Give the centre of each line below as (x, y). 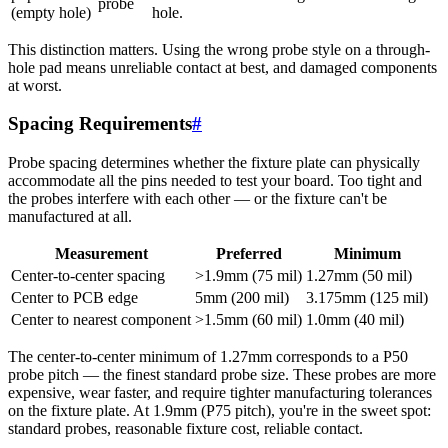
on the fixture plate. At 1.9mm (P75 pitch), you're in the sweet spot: (219, 411)
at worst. (35, 85)
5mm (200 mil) (242, 298)
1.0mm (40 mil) (355, 320)
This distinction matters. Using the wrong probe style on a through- (219, 49)
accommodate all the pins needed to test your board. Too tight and (215, 181)
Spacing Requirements (100, 124)
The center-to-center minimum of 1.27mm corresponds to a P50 (208, 357)
